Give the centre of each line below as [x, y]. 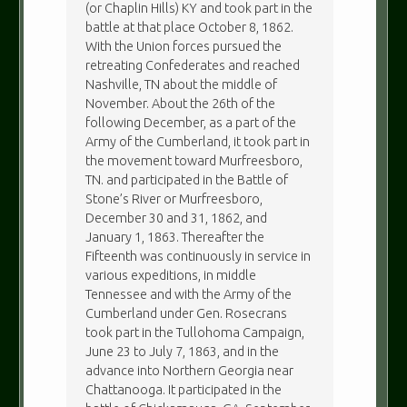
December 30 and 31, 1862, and [177, 218]
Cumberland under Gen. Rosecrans [187, 313]
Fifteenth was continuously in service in [199, 256]
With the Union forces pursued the [184, 46]
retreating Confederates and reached [193, 65]
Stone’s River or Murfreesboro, [174, 199]
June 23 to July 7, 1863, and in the [183, 351]
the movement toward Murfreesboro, [194, 160]
